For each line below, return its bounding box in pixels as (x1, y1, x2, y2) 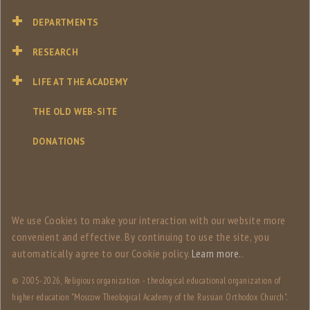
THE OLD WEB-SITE (33, 106, 118, 118)
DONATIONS (33, 136, 86, 148)
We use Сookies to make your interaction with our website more (12, 213, 286, 228)
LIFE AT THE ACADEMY (33, 76, 129, 89)
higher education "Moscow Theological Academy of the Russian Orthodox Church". (12, 291, 287, 304)
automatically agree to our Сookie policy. (12, 246, 192, 261)
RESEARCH (33, 46, 79, 59)
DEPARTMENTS (33, 17, 99, 29)
